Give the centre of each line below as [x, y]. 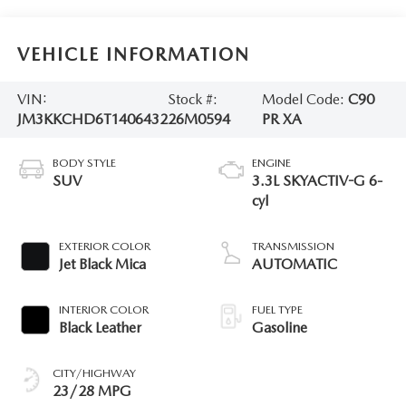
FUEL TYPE [277, 309]
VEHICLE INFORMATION [133, 55]
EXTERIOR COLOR [104, 246]
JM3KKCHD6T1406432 [92, 120]
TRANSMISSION [293, 246]
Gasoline [280, 327]
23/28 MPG [92, 391]
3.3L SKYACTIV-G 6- [317, 180]
